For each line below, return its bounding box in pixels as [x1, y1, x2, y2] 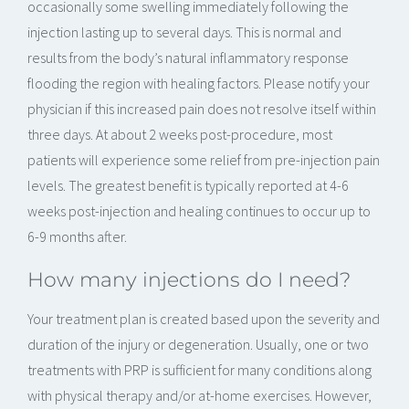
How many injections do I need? [27, 267, 351, 293]
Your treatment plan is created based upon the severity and [27, 309, 380, 329]
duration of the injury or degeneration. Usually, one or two [27, 335, 369, 354]
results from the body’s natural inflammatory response [27, 48, 349, 68]
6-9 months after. [27, 227, 127, 246]
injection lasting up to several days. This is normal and [27, 23, 341, 42]
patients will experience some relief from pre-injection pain [27, 151, 380, 170]
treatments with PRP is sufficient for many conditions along [27, 361, 372, 380]
